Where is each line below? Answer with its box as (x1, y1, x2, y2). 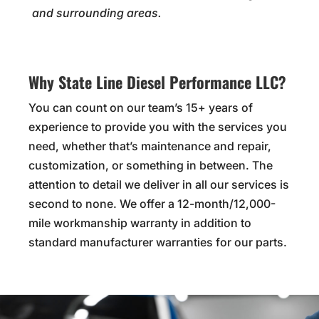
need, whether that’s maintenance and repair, (28, 139, 271, 154)
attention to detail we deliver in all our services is (28, 177, 289, 192)
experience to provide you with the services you (28, 120, 287, 135)
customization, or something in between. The (28, 158, 273, 173)
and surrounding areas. (31, 6, 162, 21)
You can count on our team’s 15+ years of (28, 100, 253, 115)
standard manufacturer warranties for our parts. (28, 235, 287, 250)
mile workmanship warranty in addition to (28, 216, 251, 231)
